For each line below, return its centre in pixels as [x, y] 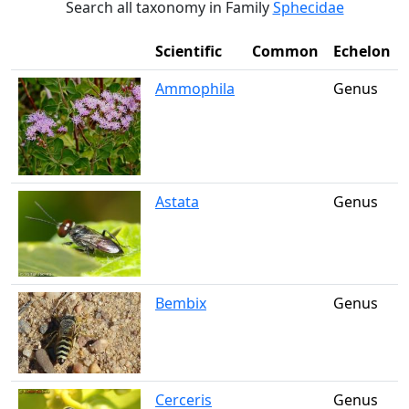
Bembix [181, 303]
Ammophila [195, 89]
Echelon [362, 51]
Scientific [189, 51]
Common [285, 51]
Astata [177, 202]
